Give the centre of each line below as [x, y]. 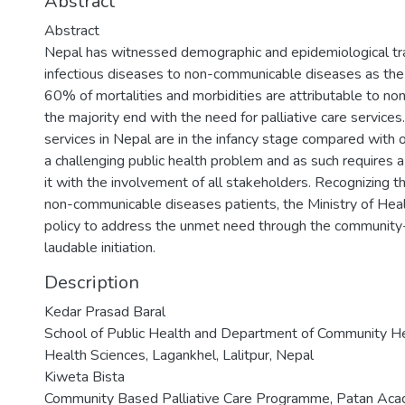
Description [92, 283]
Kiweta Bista [85, 377]
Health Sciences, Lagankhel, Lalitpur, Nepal [179, 356]
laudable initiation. [100, 248]
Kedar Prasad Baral [105, 312]
